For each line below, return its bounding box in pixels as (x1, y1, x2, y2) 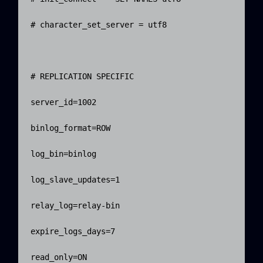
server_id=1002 (31, 97, 96, 107)
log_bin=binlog (31, 149, 96, 159)
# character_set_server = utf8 (31, 20, 167, 30)
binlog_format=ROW (31, 123, 110, 133)
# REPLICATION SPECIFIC (31, 72, 134, 82)
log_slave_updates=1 (31, 175, 120, 185)
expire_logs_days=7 (31, 227, 115, 237)
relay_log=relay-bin (31, 201, 120, 211)
